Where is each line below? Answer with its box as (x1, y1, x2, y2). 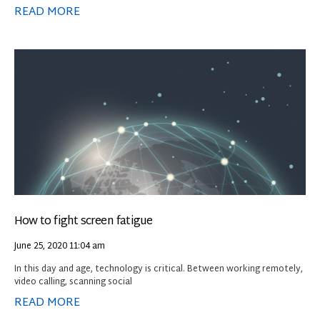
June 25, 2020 (14, 238, 69, 254)
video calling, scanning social (14, 274, 132, 290)
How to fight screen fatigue (14, 211, 153, 232)
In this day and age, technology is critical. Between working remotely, (14, 261, 303, 277)
